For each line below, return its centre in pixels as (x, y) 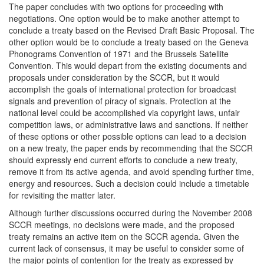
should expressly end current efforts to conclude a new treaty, (123, 160)
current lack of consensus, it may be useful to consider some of (126, 248)
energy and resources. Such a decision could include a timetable (129, 183)
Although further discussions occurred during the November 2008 (131, 213)
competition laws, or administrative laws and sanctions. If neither (128, 124)
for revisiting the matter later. (62, 195)
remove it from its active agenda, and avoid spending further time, (131, 171)
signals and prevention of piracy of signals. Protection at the (120, 101)
